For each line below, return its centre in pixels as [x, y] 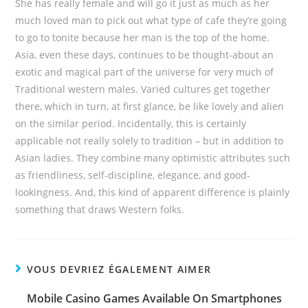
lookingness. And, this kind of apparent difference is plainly [153, 192]
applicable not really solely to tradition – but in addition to [150, 141]
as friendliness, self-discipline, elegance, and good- [133, 175]
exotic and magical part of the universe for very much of [145, 72]
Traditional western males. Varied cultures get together [143, 89]
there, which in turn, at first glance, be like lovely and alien [150, 106]
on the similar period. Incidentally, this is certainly [131, 123]
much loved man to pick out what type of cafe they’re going [151, 20]
